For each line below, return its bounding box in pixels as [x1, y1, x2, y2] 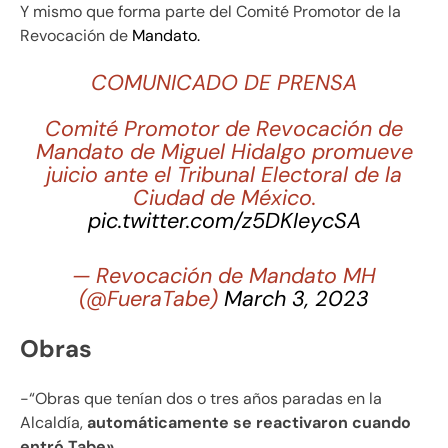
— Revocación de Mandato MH [72, 262, 376, 291]
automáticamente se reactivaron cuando [87, 412, 411, 434]
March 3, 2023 [224, 285, 369, 314]
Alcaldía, [20, 412, 87, 434]
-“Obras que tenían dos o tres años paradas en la [20, 388, 382, 410]
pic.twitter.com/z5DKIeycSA [87, 207, 361, 236]
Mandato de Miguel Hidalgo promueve [35, 138, 413, 167]
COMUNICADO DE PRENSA [91, 69, 357, 98]
